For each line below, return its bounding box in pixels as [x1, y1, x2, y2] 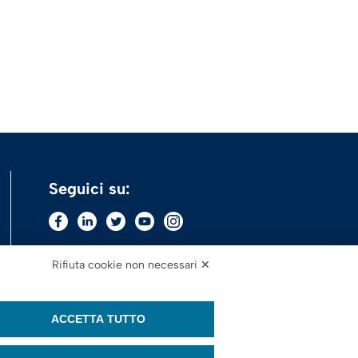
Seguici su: [48, 179, 130, 198]
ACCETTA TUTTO [51, 312, 146, 325]
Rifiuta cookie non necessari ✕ [52, 258, 210, 272]
